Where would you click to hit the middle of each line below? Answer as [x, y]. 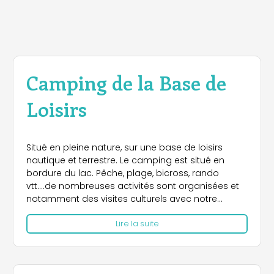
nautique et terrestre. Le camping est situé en [125, 160]
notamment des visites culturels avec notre [122, 198]
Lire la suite [137, 223]
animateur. [50, 211]
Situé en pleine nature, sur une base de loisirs [124, 147]
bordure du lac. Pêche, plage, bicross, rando [123, 173]
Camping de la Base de [126, 82]
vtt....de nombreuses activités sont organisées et [133, 186]
